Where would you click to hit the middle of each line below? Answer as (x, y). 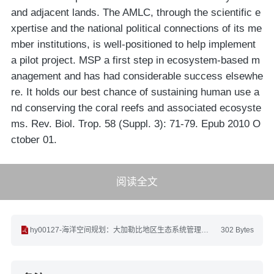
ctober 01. (34, 140)
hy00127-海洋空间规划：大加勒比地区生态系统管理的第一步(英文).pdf (115, 230)
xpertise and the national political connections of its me (136, 29)
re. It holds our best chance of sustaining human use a (135, 92)
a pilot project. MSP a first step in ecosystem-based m (135, 61)
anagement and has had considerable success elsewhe (137, 76)
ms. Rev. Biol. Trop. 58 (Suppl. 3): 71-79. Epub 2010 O (135, 124)
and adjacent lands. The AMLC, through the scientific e (135, 13)
